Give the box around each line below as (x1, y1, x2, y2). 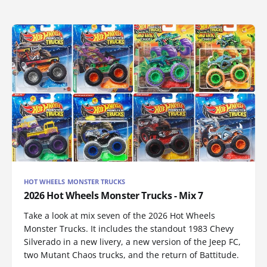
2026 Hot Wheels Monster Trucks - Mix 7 (24, 188, 203, 202)
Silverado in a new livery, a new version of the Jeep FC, (24, 235, 241, 247)
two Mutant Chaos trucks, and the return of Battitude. (24, 249, 239, 260)
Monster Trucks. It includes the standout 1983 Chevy (24, 222, 234, 234)
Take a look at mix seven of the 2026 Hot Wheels (24, 209, 215, 221)
